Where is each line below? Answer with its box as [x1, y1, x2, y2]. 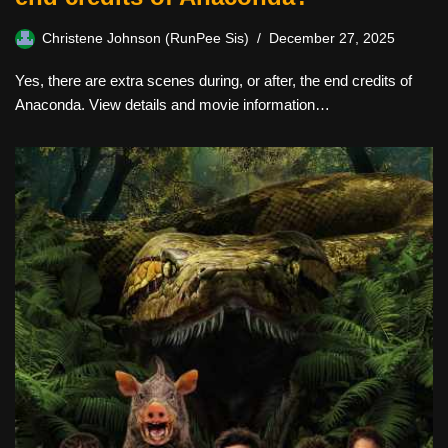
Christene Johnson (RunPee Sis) [42, 31, 249, 46]
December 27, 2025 [269, 31, 395, 46]
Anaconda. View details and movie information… [15, 96, 330, 113]
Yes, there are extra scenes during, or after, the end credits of [15, 72, 412, 89]
